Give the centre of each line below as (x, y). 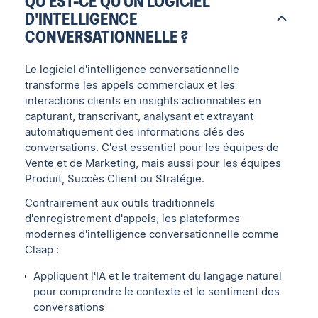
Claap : (42, 250)
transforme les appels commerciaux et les (130, 85)
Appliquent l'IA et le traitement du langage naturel (158, 275)
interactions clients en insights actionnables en (143, 100)
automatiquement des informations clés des (135, 132)
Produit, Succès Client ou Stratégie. (115, 179)
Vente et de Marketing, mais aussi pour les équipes (153, 163)
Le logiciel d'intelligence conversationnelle (132, 69)
